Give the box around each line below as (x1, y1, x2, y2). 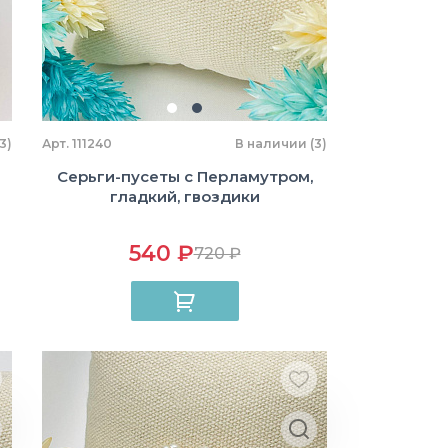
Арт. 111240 (42, 136, 112, 151)
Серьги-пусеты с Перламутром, (56, 167, 313, 186)
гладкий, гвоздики (109, 187, 260, 206)
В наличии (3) (235, 136, 327, 151)
